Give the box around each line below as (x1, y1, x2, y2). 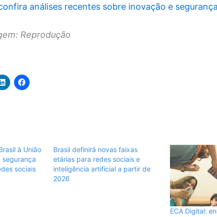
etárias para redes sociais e (53, 155, 140, 164)
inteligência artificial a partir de (53, 165, 151, 173)
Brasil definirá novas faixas (53, 145, 138, 154)
